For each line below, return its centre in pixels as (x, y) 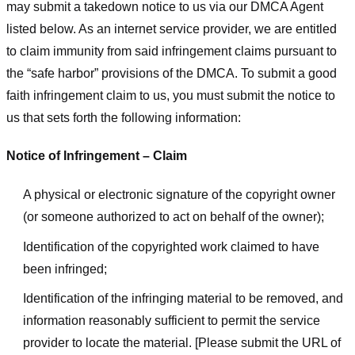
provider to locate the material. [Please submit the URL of (181, 343)
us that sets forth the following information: (124, 117)
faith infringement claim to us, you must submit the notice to (171, 95)
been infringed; (65, 269)
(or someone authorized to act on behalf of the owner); (173, 217)
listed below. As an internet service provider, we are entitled (172, 29)
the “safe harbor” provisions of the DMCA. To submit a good (172, 73)
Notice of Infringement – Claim (97, 156)
